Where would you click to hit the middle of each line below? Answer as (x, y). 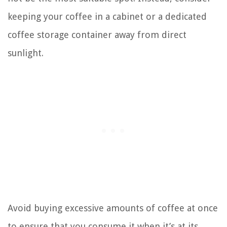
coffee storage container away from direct (97, 35)
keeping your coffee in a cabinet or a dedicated (107, 17)
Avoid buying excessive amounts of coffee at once (113, 208)
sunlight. (26, 53)
